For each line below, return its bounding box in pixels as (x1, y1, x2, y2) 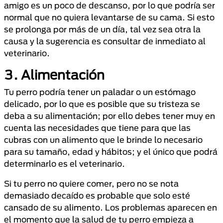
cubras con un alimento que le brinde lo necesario (4, 135, 203, 144)
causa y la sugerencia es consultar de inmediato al (4, 36, 206, 46)
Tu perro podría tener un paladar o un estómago (4, 87, 196, 97)
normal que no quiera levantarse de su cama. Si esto (4, 12, 215, 22)
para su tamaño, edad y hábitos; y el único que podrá (4, 147, 218, 156)
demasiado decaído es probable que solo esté (4, 191, 190, 200)
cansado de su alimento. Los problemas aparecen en (4, 203, 217, 212)
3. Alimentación (4, 67, 105, 82)
